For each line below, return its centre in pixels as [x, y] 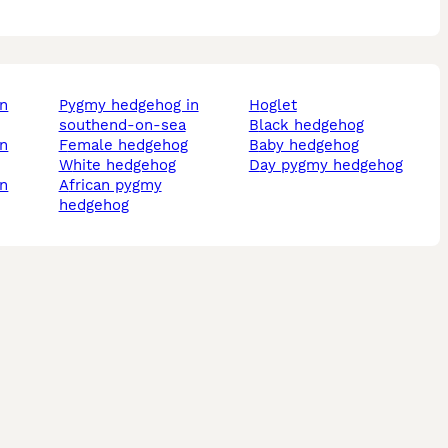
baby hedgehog [308, 145]
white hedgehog [124, 165]
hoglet [278, 105]
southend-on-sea [122, 125]
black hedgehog [311, 125]
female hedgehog [127, 145]
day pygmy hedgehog [331, 165]
